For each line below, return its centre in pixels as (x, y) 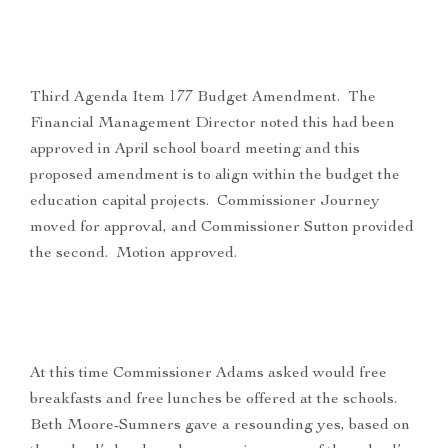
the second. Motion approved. (133, 254)
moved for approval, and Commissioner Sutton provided (222, 228)
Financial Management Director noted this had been (212, 124)
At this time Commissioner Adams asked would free (208, 374)
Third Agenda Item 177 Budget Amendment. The (203, 98)
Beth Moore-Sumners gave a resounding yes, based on (220, 426)
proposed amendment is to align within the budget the (215, 176)
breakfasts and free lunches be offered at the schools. (215, 400)
